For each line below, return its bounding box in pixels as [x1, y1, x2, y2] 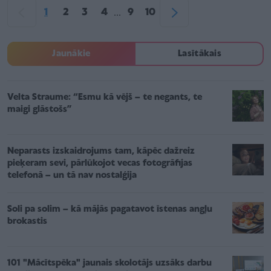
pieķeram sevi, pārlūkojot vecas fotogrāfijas [7, 158, 192, 169]
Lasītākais [178, 49, 221, 59]
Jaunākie [52, 49, 91, 59]
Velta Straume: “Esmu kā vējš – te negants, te [7, 93, 202, 103]
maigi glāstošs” [7, 105, 72, 115]
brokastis [7, 217, 47, 227]
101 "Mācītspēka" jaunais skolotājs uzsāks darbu [7, 258, 212, 269]
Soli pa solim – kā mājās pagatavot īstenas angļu [7, 204, 212, 215]
